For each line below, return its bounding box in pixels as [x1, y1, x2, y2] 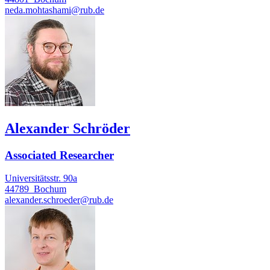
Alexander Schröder [5, 120, 130, 136]
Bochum [34, 184, 66, 195]
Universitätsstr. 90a [5, 173, 77, 184]
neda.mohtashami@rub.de [5, 4, 104, 15]
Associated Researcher [5, 148, 114, 162]
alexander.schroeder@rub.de [5, 195, 113, 206]
